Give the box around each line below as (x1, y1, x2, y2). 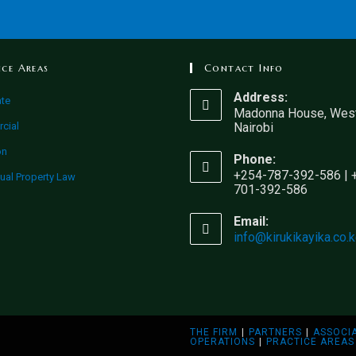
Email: (234, 214, 269, 230)
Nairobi (234, 120, 273, 136)
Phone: (234, 152, 276, 168)
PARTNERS (249, 327, 302, 339)
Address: (234, 90, 288, 106)
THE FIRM (190, 327, 238, 339)
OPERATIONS (190, 336, 255, 348)
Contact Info (204, 61, 284, 75)
